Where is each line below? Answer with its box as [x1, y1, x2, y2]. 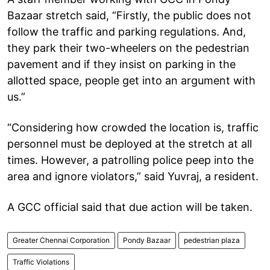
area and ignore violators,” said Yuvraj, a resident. [7, 169, 259, 183]
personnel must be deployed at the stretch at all [7, 137, 252, 150]
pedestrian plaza [184, 235, 240, 245]
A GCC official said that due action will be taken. [7, 200, 253, 213]
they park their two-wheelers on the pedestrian [7, 41, 250, 54]
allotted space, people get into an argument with [7, 74, 256, 87]
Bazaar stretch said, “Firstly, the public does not [7, 8, 251, 22]
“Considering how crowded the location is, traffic [7, 121, 259, 134]
